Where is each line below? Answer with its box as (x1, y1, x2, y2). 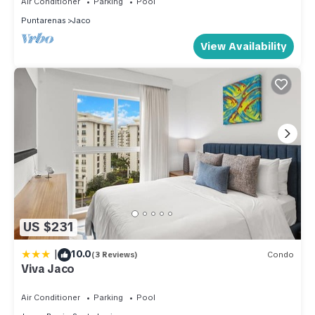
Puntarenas (21, 15, 65, 26)
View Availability (200, 39, 287, 54)
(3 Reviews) (91, 250, 138, 260)
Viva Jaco (21, 261, 75, 276)
